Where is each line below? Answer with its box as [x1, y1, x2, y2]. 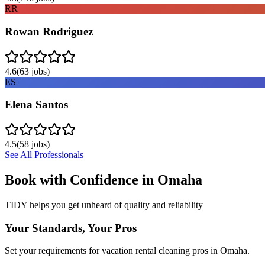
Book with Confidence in [5, 172, 157, 188]
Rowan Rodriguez [5, 25, 93, 38]
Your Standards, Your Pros [5, 221, 137, 234]
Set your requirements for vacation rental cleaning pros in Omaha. [5, 245, 250, 256]
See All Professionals [5, 150, 83, 160]
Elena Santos [5, 98, 68, 111]
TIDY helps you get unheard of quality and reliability [5, 199, 203, 210]
